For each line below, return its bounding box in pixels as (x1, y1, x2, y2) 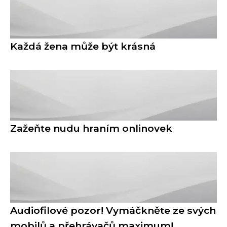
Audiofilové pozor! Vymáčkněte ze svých (10, 204, 216, 216)
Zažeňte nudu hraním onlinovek (10, 122, 172, 134)
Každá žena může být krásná (10, 40, 156, 52)
